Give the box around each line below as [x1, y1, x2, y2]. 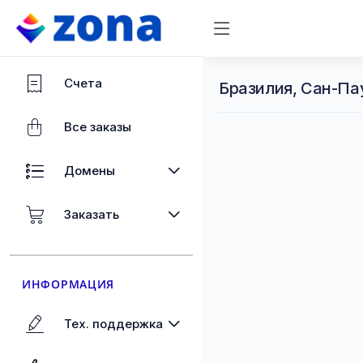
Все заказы [64, 119, 131, 135]
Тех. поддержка [64, 316, 163, 331]
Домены [64, 163, 115, 178]
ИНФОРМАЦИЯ [22, 276, 114, 292]
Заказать [64, 207, 119, 222]
